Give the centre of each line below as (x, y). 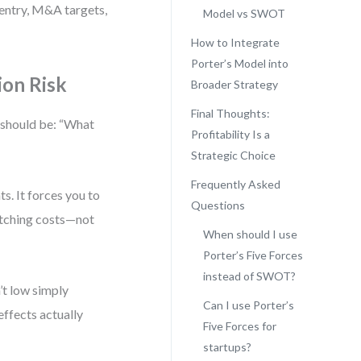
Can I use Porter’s (248, 305)
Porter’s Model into (239, 63)
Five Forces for (239, 326)
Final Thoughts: (230, 113)
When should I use (250, 234)
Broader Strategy (234, 84)
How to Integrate (235, 42)
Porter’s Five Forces (253, 255)
